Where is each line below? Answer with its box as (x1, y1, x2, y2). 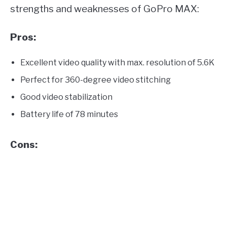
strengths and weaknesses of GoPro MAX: (10, 3, 199, 15)
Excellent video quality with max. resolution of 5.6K (20, 57, 214, 67)
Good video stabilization (20, 92, 112, 102)
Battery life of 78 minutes (20, 109, 118, 119)
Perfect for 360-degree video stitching (20, 74, 171, 85)
